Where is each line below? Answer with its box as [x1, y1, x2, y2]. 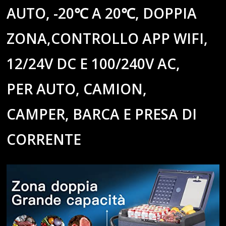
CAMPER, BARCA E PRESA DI [7, 104, 197, 124]
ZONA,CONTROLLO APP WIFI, [7, 29, 208, 48]
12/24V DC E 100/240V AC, [7, 54, 181, 74]
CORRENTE [7, 130, 82, 149]
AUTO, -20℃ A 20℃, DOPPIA [7, 4, 197, 23]
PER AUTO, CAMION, [7, 79, 147, 99]
